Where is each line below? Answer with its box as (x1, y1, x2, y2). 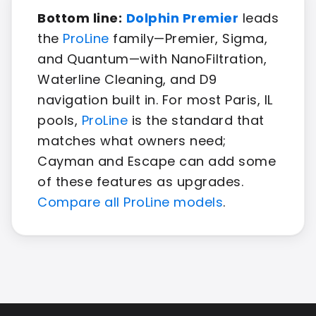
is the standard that (128, 111, 265, 130)
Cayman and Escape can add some (37, 152, 276, 171)
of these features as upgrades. (37, 173, 243, 191)
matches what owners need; (37, 132, 226, 150)
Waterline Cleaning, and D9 (37, 71, 217, 89)
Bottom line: (37, 9, 122, 28)
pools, (37, 111, 82, 130)
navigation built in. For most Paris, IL (37, 91, 273, 109)
